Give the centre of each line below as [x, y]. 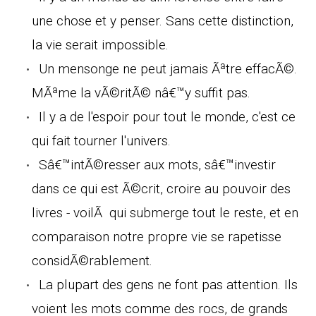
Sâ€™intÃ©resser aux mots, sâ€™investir [157, 164]
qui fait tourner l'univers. [101, 140]
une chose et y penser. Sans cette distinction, [163, 20]
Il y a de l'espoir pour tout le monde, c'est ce [167, 116]
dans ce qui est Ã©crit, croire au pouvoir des [161, 188]
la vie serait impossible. [100, 44]
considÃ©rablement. [92, 260]
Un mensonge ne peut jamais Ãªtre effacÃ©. [168, 68]
